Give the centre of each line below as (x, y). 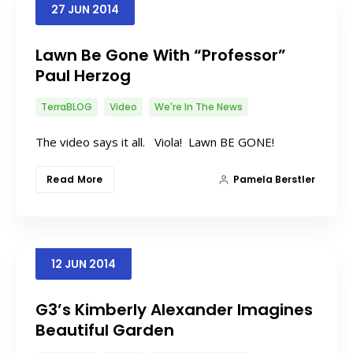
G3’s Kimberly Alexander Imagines (174, 309)
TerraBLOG (67, 106)
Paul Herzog (83, 75)
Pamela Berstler (274, 179)
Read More (75, 179)
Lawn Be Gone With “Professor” (161, 55)
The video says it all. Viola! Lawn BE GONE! (155, 141)
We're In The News (199, 106)
